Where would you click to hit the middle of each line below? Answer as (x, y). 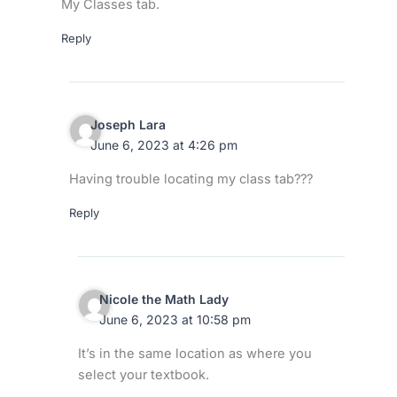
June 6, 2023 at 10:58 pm (175, 320)
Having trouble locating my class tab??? (191, 179)
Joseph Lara (128, 125)
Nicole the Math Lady (163, 300)
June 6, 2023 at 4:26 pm (164, 145)
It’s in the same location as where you (195, 353)
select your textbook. (144, 374)
